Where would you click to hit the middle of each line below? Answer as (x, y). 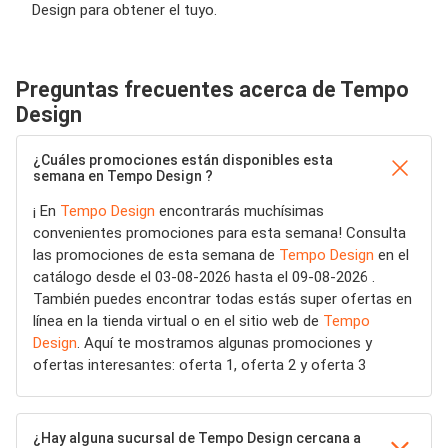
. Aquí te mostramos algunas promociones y (224, 343)
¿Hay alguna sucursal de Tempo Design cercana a (197, 438)
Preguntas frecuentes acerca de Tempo (212, 89)
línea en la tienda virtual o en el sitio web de (178, 321)
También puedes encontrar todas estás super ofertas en (222, 299)
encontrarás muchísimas (239, 211)
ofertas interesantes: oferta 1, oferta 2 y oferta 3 (199, 365)
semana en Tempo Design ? (123, 176)
